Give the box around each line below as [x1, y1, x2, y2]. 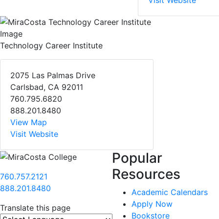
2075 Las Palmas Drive [10, 70, 95, 81]
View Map [10, 117, 47, 128]
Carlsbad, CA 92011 [10, 82, 83, 92]
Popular [112, 150, 162, 167]
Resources [112, 166, 180, 183]
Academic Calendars [131, 187, 208, 197]
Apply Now [131, 199, 173, 209]
